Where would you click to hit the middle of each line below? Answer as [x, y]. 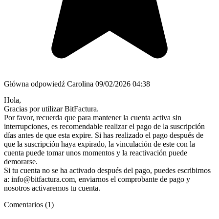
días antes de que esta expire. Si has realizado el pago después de [104, 135]
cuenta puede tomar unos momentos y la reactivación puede [96, 153]
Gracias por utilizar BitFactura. [51, 109]
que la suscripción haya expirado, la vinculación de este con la [99, 144]
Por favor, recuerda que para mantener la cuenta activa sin [93, 118]
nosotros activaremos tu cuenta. [52, 188]
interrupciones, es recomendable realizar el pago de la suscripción [104, 127]
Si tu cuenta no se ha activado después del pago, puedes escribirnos [107, 171]
